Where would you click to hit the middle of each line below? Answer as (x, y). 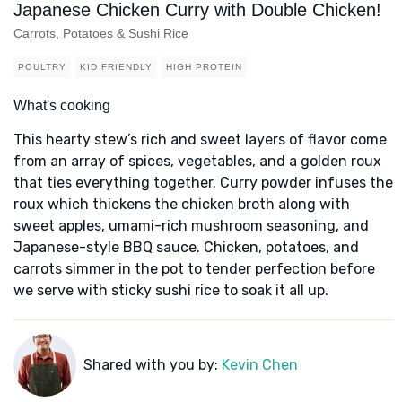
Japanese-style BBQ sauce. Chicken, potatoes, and (186, 248)
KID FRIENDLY (116, 67)
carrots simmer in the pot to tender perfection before (194, 269)
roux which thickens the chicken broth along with (182, 205)
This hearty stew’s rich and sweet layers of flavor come (200, 140)
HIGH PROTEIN (204, 67)
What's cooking (62, 106)
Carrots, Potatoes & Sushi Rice (101, 34)
